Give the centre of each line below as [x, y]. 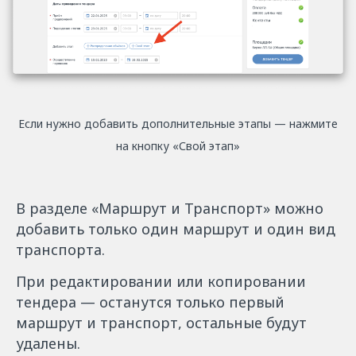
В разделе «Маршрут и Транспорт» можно [170, 208]
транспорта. [60, 249]
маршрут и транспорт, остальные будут [161, 322]
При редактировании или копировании [161, 281]
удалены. [48, 343]
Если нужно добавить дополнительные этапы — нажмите [178, 123]
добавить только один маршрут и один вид [176, 228]
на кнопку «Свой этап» [178, 145]
